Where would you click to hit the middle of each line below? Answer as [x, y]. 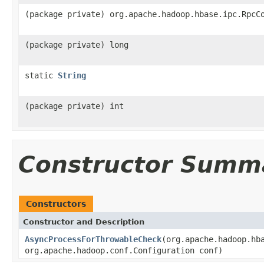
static [41, 75]
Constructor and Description [84, 222]
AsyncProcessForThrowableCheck [93, 239]
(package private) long [77, 44]
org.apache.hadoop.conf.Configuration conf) [124, 250]
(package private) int [74, 106]
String [72, 75]
